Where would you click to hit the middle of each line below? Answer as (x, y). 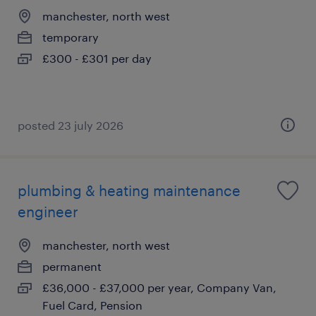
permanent (72, 266)
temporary (71, 37)
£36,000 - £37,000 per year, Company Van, (159, 287)
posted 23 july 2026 (71, 125)
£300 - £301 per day (97, 58)
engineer (48, 211)
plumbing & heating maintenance (129, 190)
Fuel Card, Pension (92, 305)
